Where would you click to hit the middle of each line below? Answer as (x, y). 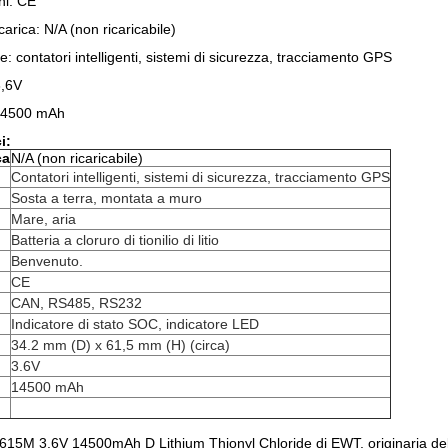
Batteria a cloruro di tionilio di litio (115, 240)
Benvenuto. (47, 261)
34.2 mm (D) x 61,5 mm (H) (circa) (120, 345)
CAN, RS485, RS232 (76, 303)
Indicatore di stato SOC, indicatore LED (135, 324)
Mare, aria (43, 219)
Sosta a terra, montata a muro (106, 198)
